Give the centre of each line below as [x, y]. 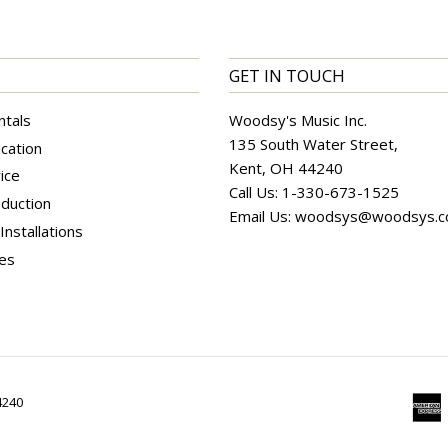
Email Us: [262, 215]
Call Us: [255, 191]
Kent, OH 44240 [286, 167]
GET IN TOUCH [287, 75]
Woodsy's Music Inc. [298, 119]
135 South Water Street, [313, 143]
